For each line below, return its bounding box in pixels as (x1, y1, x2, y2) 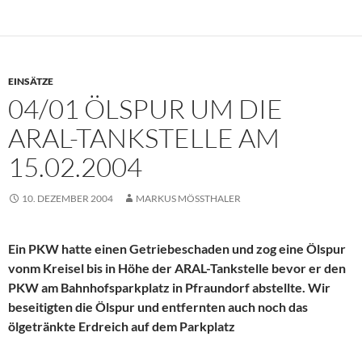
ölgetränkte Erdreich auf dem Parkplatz (8, 318, 235, 335)
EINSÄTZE (8, 75, 53, 88)
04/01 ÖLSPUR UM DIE (8, 92, 283, 126)
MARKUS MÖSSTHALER (136, 192, 234, 205)
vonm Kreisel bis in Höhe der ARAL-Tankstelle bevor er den (8, 260, 346, 276)
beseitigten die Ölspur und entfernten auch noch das (8, 299, 308, 315)
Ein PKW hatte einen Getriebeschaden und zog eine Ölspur (8, 241, 346, 257)
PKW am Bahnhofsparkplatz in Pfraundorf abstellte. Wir (8, 280, 330, 296)
